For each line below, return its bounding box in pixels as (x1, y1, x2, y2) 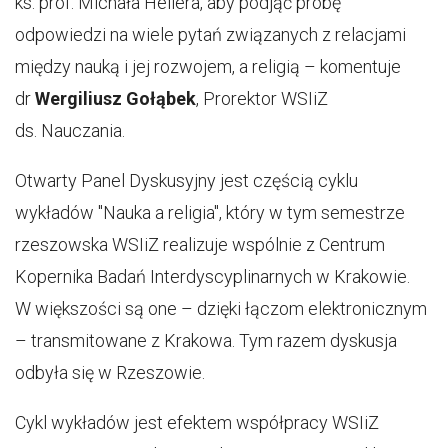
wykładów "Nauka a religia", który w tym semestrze (15, 202, 405, 223)
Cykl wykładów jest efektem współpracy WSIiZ (15, 412, 379, 433)
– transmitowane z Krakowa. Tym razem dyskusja (15, 330, 397, 351)
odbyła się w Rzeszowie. (15, 362, 205, 383)
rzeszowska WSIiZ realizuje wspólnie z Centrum (15, 234, 385, 255)
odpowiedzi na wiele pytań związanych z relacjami (15, 24, 406, 45)
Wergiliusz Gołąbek (35, 88, 196, 109)
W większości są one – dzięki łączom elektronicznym (15, 298, 427, 319)
